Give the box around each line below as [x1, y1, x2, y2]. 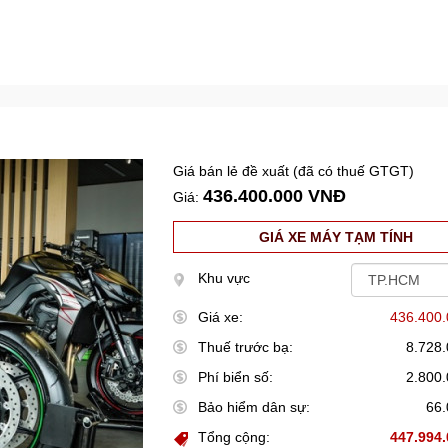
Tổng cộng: [198, 429, 271, 445]
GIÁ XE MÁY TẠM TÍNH [259, 229, 414, 245]
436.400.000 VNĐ [203, 186, 347, 206]
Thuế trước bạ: [198, 339, 294, 355]
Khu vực [198, 270, 251, 286]
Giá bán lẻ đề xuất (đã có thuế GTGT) [173, 163, 415, 179]
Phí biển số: [198, 369, 274, 385]
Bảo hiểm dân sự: [198, 399, 311, 415]
